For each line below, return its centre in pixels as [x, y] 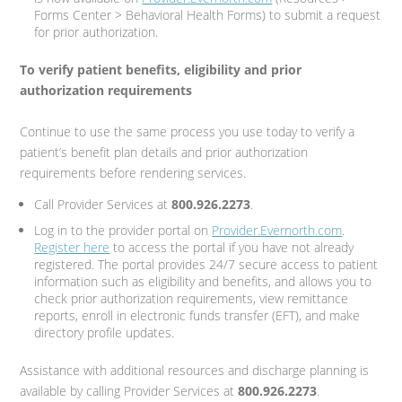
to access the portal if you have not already [232, 247]
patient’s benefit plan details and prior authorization [164, 153]
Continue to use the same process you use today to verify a [188, 132]
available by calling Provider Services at [129, 390]
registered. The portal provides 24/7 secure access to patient [206, 264]
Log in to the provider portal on [123, 230]
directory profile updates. [105, 332]
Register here [72, 247]
